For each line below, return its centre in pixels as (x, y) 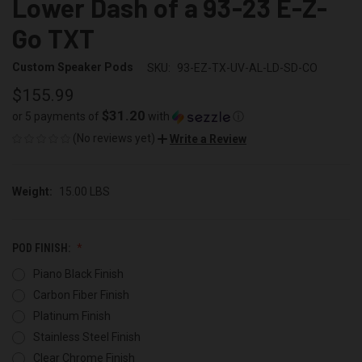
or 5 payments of (57, 116)
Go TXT (54, 38)
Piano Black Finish (78, 274)
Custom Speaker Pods (73, 67)
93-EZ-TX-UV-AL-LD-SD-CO (247, 67)
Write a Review (208, 139)
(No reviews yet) (114, 138)
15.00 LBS (84, 191)
